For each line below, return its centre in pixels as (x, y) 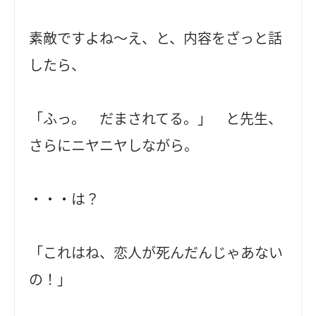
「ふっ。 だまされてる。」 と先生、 (156, 119)
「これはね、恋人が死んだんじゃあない (156, 253)
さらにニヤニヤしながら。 (114, 145)
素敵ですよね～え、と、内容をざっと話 (156, 38)
